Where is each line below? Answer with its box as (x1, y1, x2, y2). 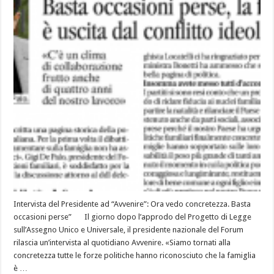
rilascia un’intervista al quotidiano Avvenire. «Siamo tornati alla (13, 238, 231, 248)
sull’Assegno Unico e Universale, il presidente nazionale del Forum (13, 225, 244, 235)
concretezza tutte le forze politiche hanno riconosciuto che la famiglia (13, 251, 256, 261)
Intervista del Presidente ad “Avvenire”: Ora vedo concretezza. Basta (13, 199, 251, 209)
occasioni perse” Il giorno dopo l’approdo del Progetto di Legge (13, 212, 252, 222)
